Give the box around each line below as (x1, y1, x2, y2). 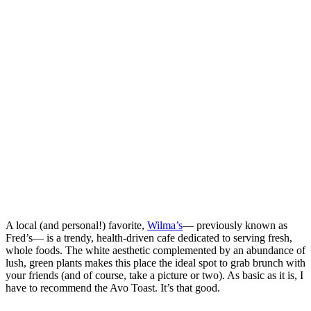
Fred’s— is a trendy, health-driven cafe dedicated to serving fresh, (6, 231, 292, 244)
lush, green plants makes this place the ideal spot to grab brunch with (6, 256, 305, 269)
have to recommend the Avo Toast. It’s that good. (6, 281, 223, 294)
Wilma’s (147, 219, 183, 231)
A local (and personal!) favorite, (6, 219, 147, 231)
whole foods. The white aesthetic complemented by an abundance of (6, 244, 305, 256)
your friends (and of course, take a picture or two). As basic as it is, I (6, 269, 303, 281)
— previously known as (183, 219, 287, 231)
